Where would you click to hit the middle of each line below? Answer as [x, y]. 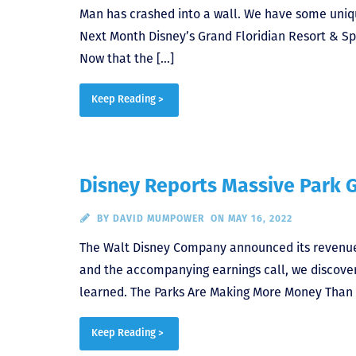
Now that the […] [127, 58]
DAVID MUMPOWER [158, 218]
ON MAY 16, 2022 [251, 218]
